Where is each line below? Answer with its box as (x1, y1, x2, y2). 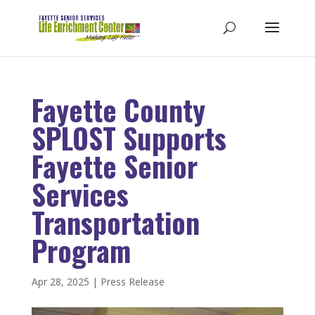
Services (31, 173, 129, 215)
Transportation (31, 201, 200, 243)
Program (31, 229, 131, 271)
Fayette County (31, 89, 205, 131)
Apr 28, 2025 (31, 275, 89, 288)
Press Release (100, 275, 165, 288)
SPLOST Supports (31, 117, 226, 159)
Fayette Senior (31, 145, 198, 187)
